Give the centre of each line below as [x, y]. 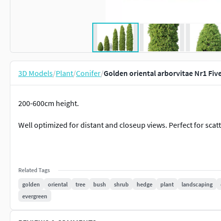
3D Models [36, 73]
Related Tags [34, 170]
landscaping [197, 184]
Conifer [88, 73]
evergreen [35, 196]
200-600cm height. [49, 103]
